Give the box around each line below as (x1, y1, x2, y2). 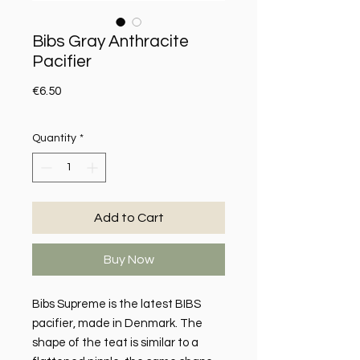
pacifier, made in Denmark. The (32, 317, 202, 330)
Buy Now (103, 253, 154, 267)
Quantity (32, 133, 76, 145)
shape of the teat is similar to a (32, 337, 198, 350)
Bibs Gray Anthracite (32, 33, 189, 51)
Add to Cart (93, 211, 164, 225)
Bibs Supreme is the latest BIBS (32, 298, 201, 311)
